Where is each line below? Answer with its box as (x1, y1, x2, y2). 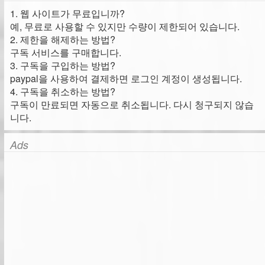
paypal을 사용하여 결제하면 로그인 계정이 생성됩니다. (10, 72, 242, 85)
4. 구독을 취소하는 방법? (10, 85, 115, 98)
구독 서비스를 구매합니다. (10, 46, 121, 59)
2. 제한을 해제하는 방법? (10, 33, 115, 46)
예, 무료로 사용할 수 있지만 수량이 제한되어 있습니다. (10, 20, 240, 33)
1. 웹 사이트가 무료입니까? (10, 7, 125, 20)
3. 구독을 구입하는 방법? (10, 59, 115, 72)
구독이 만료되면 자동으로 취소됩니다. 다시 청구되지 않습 (10, 98, 254, 111)
